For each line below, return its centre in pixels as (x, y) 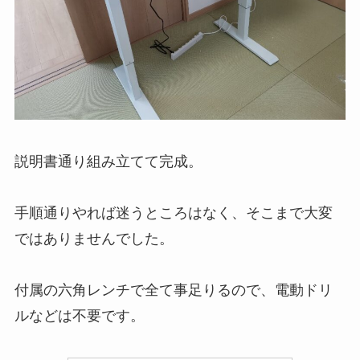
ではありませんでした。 (94, 239)
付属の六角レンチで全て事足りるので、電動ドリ (173, 290)
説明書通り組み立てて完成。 (108, 162)
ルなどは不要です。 (79, 316)
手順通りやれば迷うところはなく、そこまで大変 (173, 213)
